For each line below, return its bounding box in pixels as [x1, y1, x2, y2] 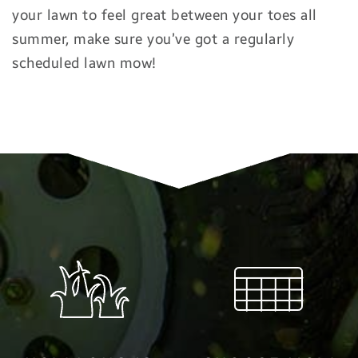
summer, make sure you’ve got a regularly [12, 30, 294, 48]
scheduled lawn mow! [12, 54, 157, 72]
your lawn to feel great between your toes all [12, 6, 317, 24]
